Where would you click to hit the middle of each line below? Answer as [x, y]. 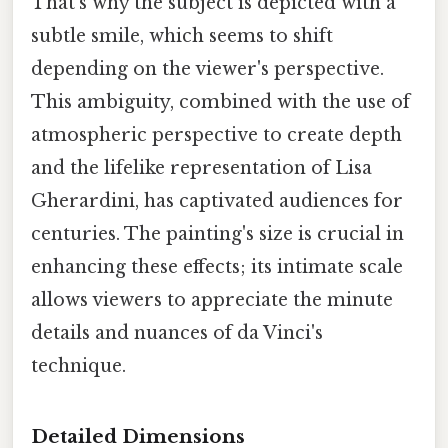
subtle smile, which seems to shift [182, 36]
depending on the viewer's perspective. [207, 69]
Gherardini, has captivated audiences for [217, 201]
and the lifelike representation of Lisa [201, 168]
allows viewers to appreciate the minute [212, 300]
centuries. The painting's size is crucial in [217, 234]
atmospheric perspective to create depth [216, 135]
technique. [78, 366]
